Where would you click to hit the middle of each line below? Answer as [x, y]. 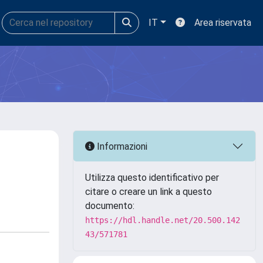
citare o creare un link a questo [149, 192]
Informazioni [121, 146]
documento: [110, 206]
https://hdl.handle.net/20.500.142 [163, 220]
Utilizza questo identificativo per [152, 178]
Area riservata [223, 23]
